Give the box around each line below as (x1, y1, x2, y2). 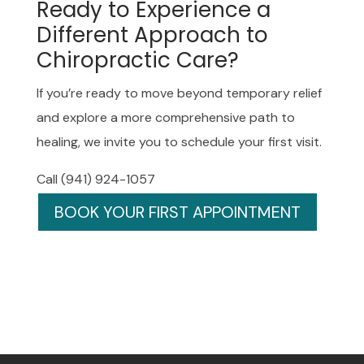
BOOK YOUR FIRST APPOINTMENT (54, 201, 301, 223)
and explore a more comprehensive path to (36, 108, 295, 126)
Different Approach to (36, 19, 268, 50)
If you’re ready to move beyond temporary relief (36, 84, 322, 102)
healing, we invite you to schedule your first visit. (36, 132, 322, 150)
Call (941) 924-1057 (36, 170, 155, 188)
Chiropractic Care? (36, 45, 239, 75)
